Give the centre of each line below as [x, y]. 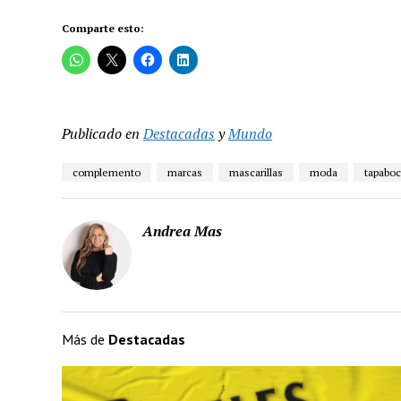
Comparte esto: [102, 28]
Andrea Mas [182, 231]
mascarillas [256, 172]
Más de [85, 339]
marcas [184, 172]
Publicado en [100, 133]
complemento [106, 172]
